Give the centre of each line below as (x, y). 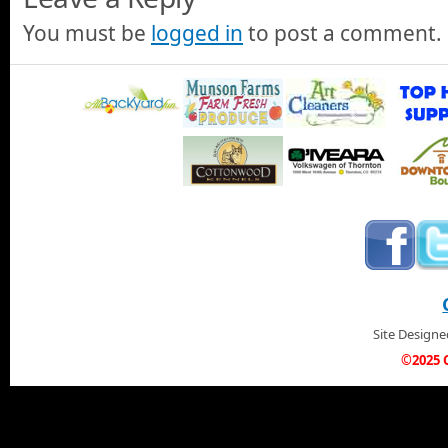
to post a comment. (342, 33)
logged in (197, 33)
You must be (87, 33)
